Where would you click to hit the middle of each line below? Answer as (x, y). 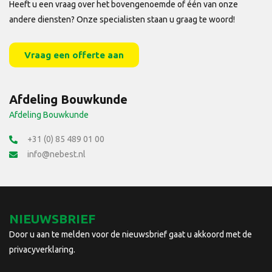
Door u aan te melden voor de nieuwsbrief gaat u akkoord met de (131, 234)
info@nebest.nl (56, 154)
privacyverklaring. (42, 249)
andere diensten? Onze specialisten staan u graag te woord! (122, 19)
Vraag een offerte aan (74, 55)
